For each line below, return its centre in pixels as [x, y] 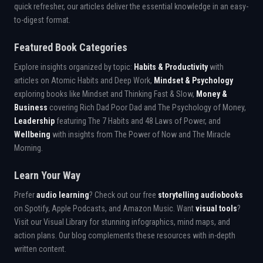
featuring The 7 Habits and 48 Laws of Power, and [138, 121]
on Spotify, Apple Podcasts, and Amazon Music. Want [105, 208]
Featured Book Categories [71, 47]
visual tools [216, 208]
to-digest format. [42, 20]
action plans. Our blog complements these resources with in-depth [125, 235]
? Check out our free [124, 195]
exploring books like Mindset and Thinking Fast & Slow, [105, 94]
